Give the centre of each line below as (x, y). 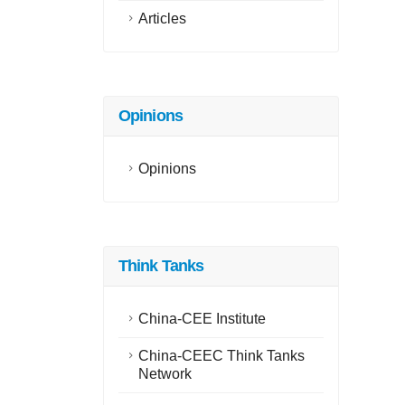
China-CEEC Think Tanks (221, 356)
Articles (162, 19)
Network (165, 374)
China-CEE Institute (202, 319)
